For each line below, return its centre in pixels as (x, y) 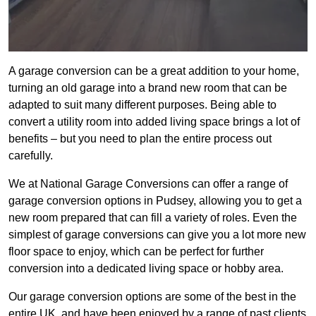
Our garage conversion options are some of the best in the (152, 297)
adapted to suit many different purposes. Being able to (142, 105)
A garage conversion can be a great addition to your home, (154, 71)
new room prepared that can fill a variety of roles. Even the (153, 218)
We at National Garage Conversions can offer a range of (148, 184)
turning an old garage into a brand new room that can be (148, 88)
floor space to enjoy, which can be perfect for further (136, 252)
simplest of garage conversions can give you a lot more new (157, 235)
